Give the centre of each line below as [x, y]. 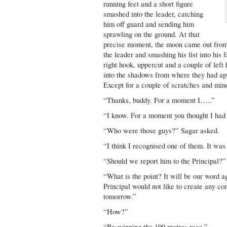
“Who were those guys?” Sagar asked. [162, 130]
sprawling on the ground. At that [152, 34]
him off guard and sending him [149, 24]
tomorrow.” [120, 196]
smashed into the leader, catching [154, 14]
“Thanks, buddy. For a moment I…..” [159, 100]
